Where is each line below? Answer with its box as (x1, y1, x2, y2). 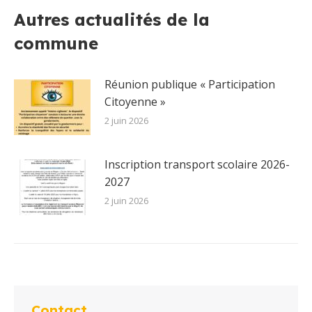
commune (14, 33, 98, 54)
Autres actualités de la (14, 9, 210, 30)
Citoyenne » (104, 94, 166, 109)
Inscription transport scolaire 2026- (104, 157, 290, 172)
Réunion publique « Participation (104, 77, 275, 92)
